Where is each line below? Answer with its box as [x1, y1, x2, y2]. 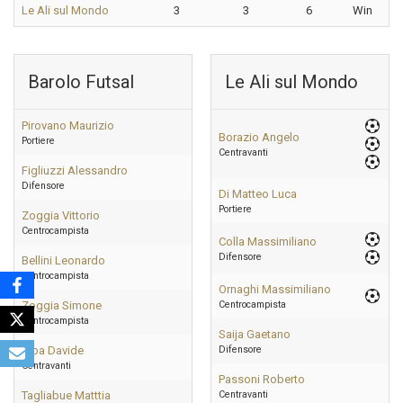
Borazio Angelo [219, 130, 300, 144]
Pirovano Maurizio [22, 119, 114, 132]
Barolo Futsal [28, 71, 134, 93]
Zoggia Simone [22, 299, 102, 312]
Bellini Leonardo [22, 254, 105, 267]
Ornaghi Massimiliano [219, 282, 331, 296]
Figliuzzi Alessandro [22, 164, 128, 177]
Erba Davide [22, 344, 84, 357]
